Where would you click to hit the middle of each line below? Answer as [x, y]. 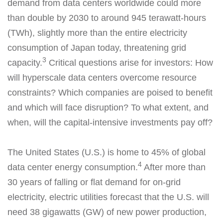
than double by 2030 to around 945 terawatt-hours [107, 18]
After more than [174, 167]
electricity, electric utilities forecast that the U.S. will [108, 197]
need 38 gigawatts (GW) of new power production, [107, 212]
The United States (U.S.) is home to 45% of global [107, 152]
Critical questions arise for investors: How [130, 63]
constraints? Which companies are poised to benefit [110, 93]
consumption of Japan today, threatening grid [97, 48]
